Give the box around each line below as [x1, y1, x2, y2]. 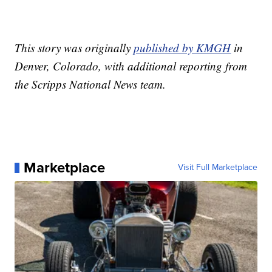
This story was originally [15, 40, 134, 56]
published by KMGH [134, 40, 231, 56]
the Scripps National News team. [15, 76, 166, 92]
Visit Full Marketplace [177, 161, 257, 174]
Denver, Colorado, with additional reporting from [15, 58, 248, 74]
